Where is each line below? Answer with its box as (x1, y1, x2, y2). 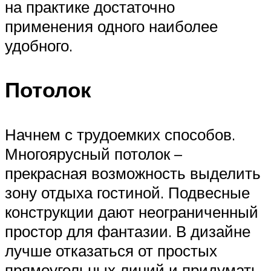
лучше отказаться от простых (5, 240, 217, 260)
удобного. (5, 36, 73, 56)
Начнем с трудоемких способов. (5, 124, 235, 144)
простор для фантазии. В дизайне (5, 221, 250, 241)
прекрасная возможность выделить (5, 163, 261, 183)
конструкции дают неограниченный (5, 201, 258, 221)
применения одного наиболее (5, 16, 218, 36)
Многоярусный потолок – (5, 143, 182, 163)
